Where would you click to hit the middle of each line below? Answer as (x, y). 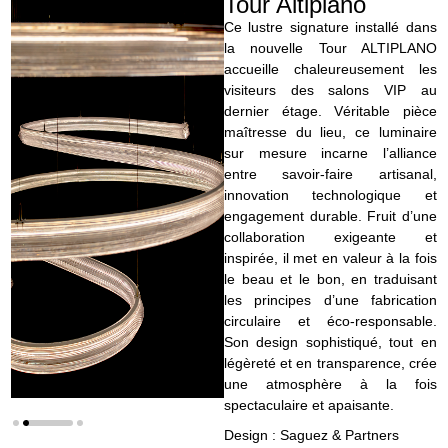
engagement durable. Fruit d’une (330, 215)
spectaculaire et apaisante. (309, 404)
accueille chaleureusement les (330, 68)
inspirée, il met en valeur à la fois (330, 257)
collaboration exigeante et (330, 236)
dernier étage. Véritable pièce (330, 110)
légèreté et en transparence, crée (330, 362)
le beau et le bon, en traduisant (330, 278)
